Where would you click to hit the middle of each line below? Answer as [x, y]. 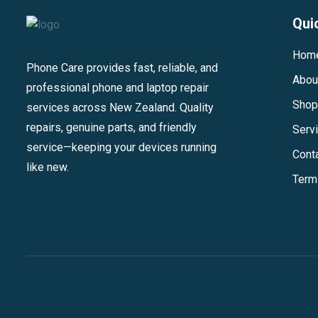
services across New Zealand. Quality [120, 108]
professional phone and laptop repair [117, 88]
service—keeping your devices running [121, 148]
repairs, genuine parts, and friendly [111, 128]
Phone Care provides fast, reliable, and [122, 68]
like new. [48, 168]
